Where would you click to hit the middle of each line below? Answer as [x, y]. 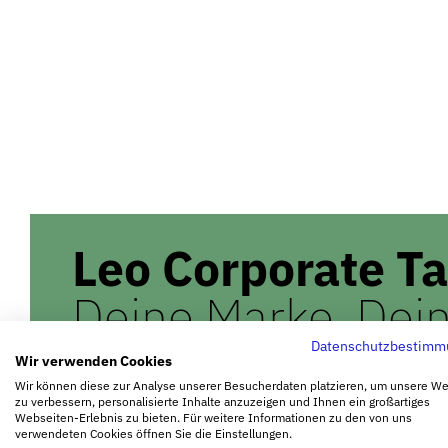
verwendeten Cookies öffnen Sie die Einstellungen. [153, 433]
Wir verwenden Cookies [93, 361]
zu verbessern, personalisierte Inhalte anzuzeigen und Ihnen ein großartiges [222, 401]
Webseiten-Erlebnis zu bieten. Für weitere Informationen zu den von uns [213, 417]
